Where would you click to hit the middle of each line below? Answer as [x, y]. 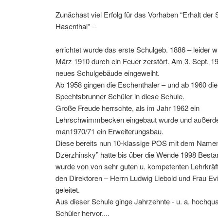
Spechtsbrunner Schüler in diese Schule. [120, 96]
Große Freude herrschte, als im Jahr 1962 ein [127, 108]
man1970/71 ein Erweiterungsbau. [109, 131]
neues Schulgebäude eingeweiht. [108, 73]
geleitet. [68, 190]
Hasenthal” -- [76, 26]
